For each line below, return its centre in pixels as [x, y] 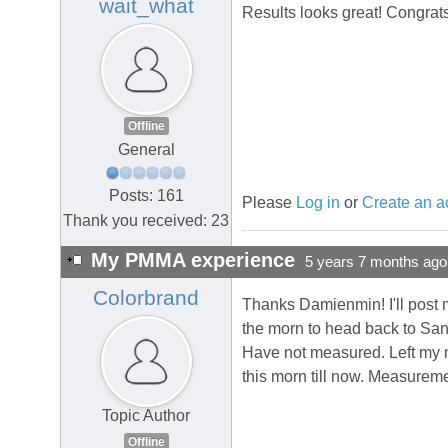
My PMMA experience [193, 260]
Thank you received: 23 [146, 220]
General [146, 150]
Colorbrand [146, 298]
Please [269, 203]
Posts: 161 [146, 195]
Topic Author [146, 416]
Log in [318, 203]
